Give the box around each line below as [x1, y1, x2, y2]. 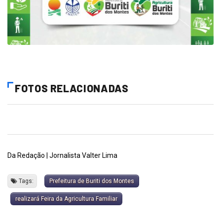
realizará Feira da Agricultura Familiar [15, 195, 117, 202]
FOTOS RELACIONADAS [15, 81, 129, 94]
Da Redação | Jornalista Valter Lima [7, 151, 117, 159]
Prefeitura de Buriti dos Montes [49, 177, 134, 184]
